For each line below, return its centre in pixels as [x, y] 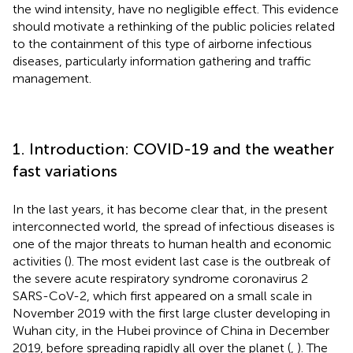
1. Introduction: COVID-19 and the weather [173, 149]
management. [52, 78]
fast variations [65, 171]
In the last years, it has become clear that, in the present [170, 209]
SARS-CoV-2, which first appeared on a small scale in [162, 295]
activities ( [40, 261]
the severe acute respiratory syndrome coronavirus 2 [160, 278]
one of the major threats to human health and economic [172, 243]
